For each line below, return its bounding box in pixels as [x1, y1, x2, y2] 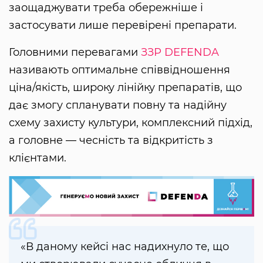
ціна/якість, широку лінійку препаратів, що [9, 80, 242, 94]
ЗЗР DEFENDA [141, 45, 219, 59]
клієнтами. [9, 151, 66, 164]
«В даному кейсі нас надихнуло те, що [21, 240, 229, 253]
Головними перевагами [9, 45, 141, 59]
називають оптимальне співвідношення [9, 63, 230, 76]
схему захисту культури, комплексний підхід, [9, 116, 252, 129]
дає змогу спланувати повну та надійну [9, 98, 227, 112]
